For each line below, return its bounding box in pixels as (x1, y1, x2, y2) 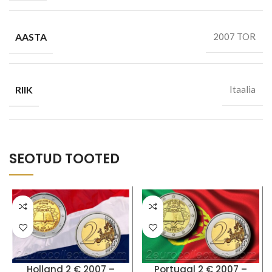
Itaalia (229, 83, 256, 95)
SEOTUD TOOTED (9, 149, 120, 169)
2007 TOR (213, 31, 256, 42)
